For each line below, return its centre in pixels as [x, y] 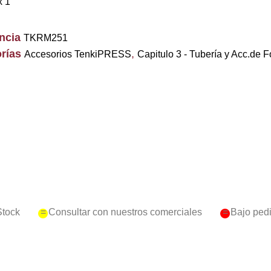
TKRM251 [45, 38]
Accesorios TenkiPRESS [77, 54]
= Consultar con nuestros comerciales [121, 212]
